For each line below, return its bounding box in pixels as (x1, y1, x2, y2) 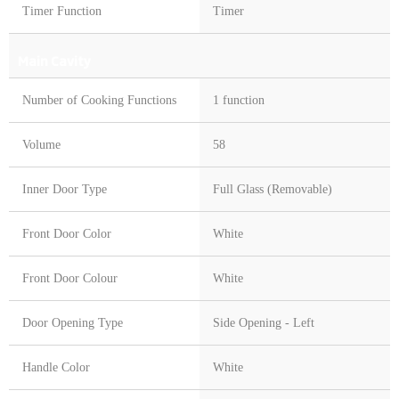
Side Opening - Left (213, 316, 314, 330)
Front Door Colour (22, 272, 118, 286)
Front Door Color (22, 227, 111, 241)
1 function (213, 94, 265, 108)
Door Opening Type (22, 316, 123, 330)
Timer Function (22, 4, 102, 19)
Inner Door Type (22, 183, 107, 197)
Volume (22, 138, 61, 152)
